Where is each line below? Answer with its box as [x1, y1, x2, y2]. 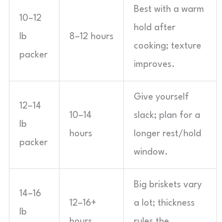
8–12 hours [69, 32, 113, 41]
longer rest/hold [134, 129, 201, 138]
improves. [134, 60, 175, 69]
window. [134, 148, 168, 157]
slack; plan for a [134, 111, 200, 120]
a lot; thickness [134, 199, 195, 208]
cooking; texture [134, 42, 201, 51]
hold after [134, 23, 175, 32]
